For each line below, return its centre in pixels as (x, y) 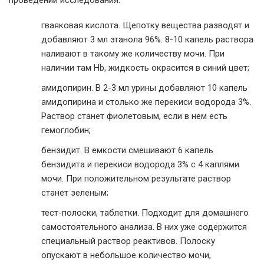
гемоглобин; (66, 130)
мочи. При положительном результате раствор (136, 178)
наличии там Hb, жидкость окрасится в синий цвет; (145, 67)
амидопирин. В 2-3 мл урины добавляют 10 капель (144, 88)
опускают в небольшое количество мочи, (126, 255)
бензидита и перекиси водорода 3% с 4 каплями (140, 164)
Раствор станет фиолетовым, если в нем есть (134, 116)
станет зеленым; (75, 192)
